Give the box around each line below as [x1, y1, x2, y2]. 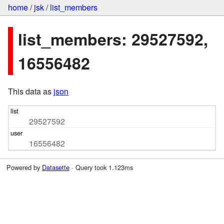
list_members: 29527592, [18, 27, 208, 50]
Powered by [6, 162, 42, 172]
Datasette [41, 162, 69, 172]
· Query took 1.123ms [69, 162, 133, 172]
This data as [8, 85, 53, 97]
